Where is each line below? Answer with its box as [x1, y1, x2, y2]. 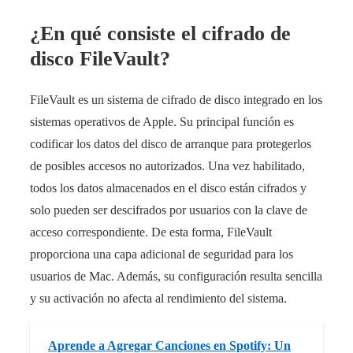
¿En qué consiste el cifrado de [30, 22, 291, 46]
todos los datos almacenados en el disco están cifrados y [30, 180, 307, 195]
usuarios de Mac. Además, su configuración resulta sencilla [30, 269, 322, 283]
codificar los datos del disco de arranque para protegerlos [30, 136, 311, 150]
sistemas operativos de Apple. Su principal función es [30, 114, 294, 128]
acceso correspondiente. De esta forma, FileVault [30, 225, 272, 239]
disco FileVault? [30, 47, 170, 71]
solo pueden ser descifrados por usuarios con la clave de [30, 203, 307, 217]
